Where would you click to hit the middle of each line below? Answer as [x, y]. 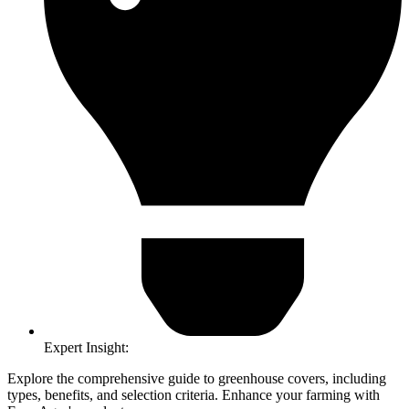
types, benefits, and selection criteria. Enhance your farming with [194, 394]
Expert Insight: [86, 347]
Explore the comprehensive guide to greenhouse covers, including [197, 378]
